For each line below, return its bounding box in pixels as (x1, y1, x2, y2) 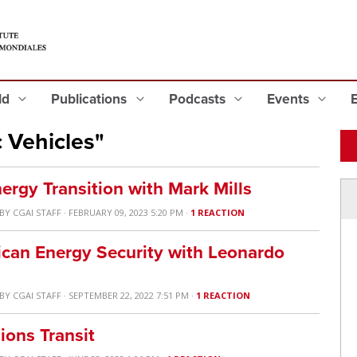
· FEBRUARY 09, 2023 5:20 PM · (61, 206, 191, 218)
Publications (51, 91, 131, 108)
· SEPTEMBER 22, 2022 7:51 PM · (61, 289, 197, 301)
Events (266, 91, 312, 108)
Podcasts (168, 91, 229, 108)
